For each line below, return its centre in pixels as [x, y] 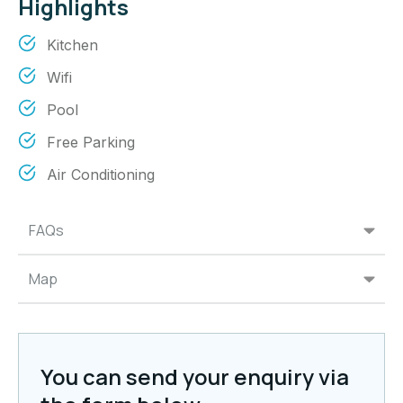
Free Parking [91, 143]
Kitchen [72, 45]
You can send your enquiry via [195, 377]
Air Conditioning [101, 175]
